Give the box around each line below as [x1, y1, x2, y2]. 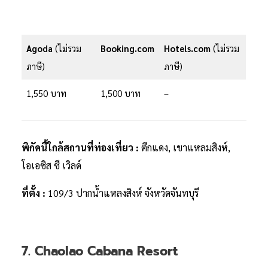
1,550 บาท [26, 87, 67, 99]
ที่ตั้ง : [22, 186, 48, 199]
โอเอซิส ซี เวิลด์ [22, 159, 81, 172]
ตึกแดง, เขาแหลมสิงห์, [141, 141, 230, 154]
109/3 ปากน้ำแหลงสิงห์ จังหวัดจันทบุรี [48, 186, 199, 199]
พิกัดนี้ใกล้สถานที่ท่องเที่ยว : [22, 141, 141, 154]
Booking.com [100, 42, 155, 54]
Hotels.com [164, 42, 211, 54]
